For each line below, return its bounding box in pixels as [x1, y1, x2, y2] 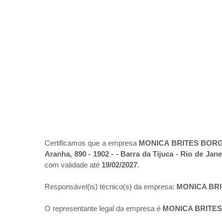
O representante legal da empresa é [45, 204, 163, 213]
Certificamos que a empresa [45, 139, 139, 148]
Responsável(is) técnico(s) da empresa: [45, 182, 176, 191]
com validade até [45, 161, 100, 169]
